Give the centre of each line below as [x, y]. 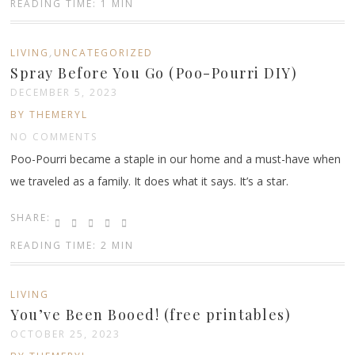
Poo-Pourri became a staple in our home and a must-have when [176, 158]
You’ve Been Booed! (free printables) [151, 314]
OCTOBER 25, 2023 [66, 334]
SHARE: [31, 217]
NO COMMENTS [54, 136]
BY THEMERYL [50, 114]
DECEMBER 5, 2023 [65, 92]
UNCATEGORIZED [104, 52]
